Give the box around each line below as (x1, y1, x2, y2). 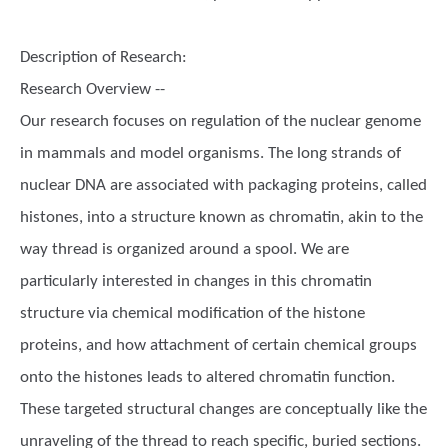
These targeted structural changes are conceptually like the (20, 401, 427, 418)
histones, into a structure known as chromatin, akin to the (20, 209, 423, 226)
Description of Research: (20, 49, 187, 66)
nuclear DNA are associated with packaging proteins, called (20, 177, 427, 194)
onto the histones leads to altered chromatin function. (20, 369, 395, 386)
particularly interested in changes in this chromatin (20, 273, 372, 290)
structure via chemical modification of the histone (20, 305, 365, 322)
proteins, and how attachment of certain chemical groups (20, 337, 417, 354)
